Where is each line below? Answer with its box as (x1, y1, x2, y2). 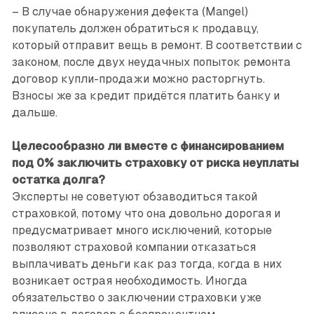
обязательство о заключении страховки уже (11, 291, 261, 305)
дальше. (11, 106, 57, 120)
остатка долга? (11, 173, 105, 187)
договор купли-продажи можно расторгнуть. (11, 72, 265, 86)
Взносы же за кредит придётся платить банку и (11, 89, 280, 103)
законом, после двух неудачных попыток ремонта (11, 55, 291, 69)
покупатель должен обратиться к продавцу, (11, 22, 259, 36)
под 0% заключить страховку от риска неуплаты (11, 156, 299, 170)
